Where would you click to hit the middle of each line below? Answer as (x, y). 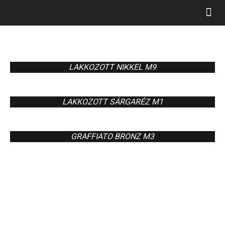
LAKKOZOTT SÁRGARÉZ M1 (113, 102)
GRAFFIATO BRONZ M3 (113, 137)
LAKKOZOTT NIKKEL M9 (113, 67)
